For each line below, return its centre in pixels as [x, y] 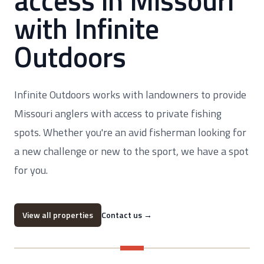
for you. [31, 170]
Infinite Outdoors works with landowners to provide [130, 95]
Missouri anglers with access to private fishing [118, 114]
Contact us [123, 215]
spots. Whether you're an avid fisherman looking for [130, 133]
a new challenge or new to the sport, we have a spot [131, 151]
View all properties [58, 215]
